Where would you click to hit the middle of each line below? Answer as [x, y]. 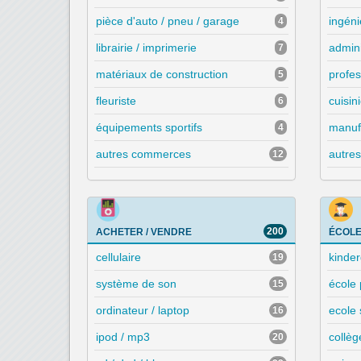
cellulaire [118, 257]
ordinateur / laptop [143, 311]
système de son [136, 284]
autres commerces [143, 154]
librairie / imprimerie [146, 48]
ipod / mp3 [123, 337]
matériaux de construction [162, 75]
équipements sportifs [149, 128]
